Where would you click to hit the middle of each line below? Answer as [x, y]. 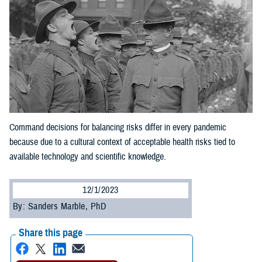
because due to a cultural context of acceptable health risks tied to [122, 142]
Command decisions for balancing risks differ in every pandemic [118, 128]
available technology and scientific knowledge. [88, 157]
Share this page [51, 233]
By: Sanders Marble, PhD [60, 207]
